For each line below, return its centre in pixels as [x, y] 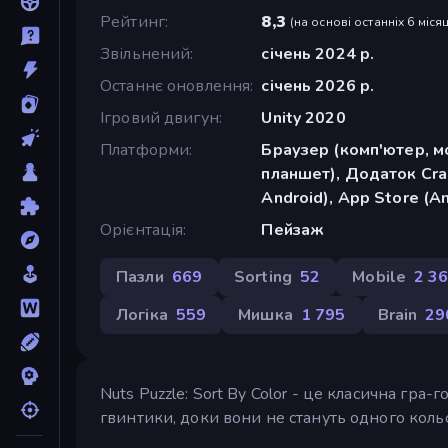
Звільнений [145, 53]
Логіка [142, 314]
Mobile [379, 276]
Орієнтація [142, 229]
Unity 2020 [303, 117]
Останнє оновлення [175, 85]
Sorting [263, 276]
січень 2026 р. [318, 85]
